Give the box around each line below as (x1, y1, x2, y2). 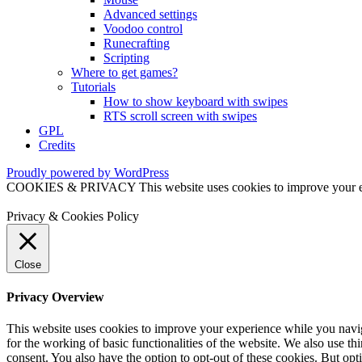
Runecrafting (103, 36, 170, 50)
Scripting (103, 50, 149, 65)
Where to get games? (71, 65, 178, 79)
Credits (39, 137, 75, 152)
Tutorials (71, 79, 116, 94)
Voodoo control (103, 21, 183, 36)
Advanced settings (103, 6, 197, 21)
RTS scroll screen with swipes (103, 108, 257, 123)
